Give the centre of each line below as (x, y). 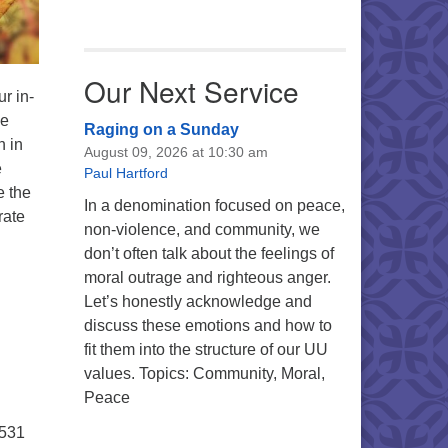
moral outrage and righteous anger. (207, 277)
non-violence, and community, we (201, 229)
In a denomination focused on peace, (214, 205)
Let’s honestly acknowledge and (197, 301)
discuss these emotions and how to (207, 325)
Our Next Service (191, 91)
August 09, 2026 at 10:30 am (175, 152)
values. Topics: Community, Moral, (204, 373)
